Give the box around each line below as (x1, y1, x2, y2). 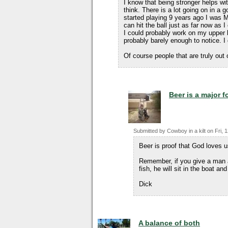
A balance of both (138, 219, 200, 227)
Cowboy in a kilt (167, 128, 206, 134)
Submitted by (133, 128, 167, 134)
